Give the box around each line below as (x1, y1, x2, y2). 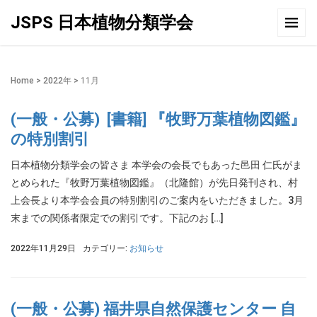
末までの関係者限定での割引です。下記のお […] (11, 212, 224, 224)
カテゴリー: (83, 243, 129, 253)
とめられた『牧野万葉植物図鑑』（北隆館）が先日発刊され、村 (11, 177, 298, 188)
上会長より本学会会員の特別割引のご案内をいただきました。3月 (11, 195, 304, 206)
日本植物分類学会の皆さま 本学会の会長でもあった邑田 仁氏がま (11, 159, 302, 171)
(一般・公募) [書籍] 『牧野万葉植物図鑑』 (11, 110, 306, 128)
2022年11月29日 (11, 243, 76, 253)
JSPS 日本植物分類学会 (11, 13, 193, 33)
